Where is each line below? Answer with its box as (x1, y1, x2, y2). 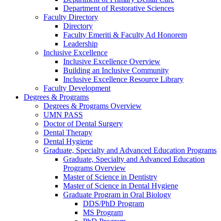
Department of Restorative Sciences (63, 3, 174, 12)
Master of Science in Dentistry (63, 172, 157, 181)
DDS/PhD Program (83, 199, 144, 208)
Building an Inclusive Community (63, 66, 169, 74)
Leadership (63, 39, 98, 48)
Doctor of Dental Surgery (43, 119, 123, 128)
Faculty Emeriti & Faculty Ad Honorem (63, 30, 187, 39)
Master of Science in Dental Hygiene (63, 181, 178, 190)
